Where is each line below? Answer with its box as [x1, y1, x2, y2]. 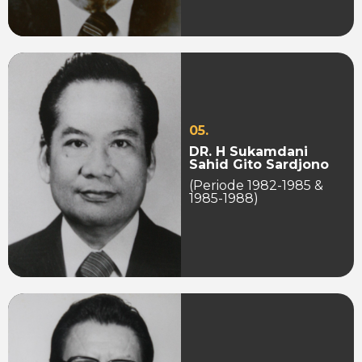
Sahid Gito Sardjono [189, 157, 329, 173]
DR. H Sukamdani [189, 144, 308, 160]
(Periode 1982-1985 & [189, 178, 323, 194]
